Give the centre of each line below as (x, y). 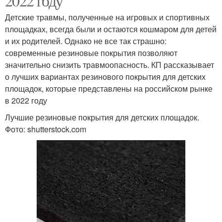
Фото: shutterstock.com (46, 129)
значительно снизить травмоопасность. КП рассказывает (110, 64)
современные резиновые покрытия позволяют (91, 53)
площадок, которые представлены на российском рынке (109, 88)
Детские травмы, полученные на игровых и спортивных (107, 17)
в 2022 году (26, 100)
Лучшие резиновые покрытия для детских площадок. (102, 117)
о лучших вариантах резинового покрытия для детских (105, 76)
